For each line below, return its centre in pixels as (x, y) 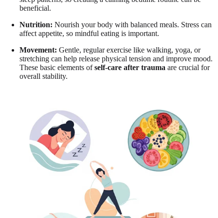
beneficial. (35, 8)
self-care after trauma (130, 67)
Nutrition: (36, 24)
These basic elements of (57, 67)
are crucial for (188, 67)
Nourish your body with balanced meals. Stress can (132, 24)
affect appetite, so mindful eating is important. (89, 33)
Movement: (38, 50)
